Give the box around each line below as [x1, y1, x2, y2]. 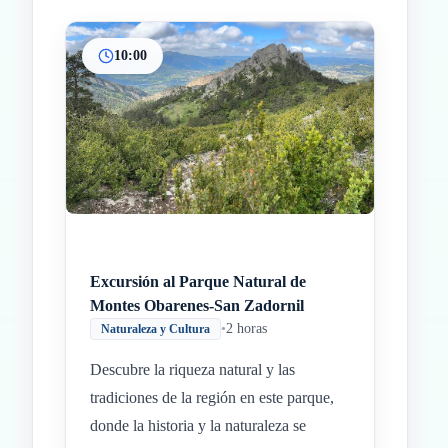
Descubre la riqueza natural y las [90, 361, 295, 378]
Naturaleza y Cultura [101, 322, 210, 336]
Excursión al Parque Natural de [90, 273, 306, 290]
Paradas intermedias [210, 93, 323, 109]
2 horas [226, 321, 267, 336]
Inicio [194, 93, 228, 109]
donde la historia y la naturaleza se [90, 417, 306, 434]
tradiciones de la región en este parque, [90, 389, 334, 406]
